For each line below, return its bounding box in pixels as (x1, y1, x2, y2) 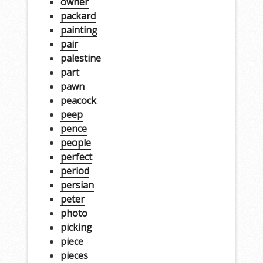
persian (60, 178, 94, 191)
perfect (60, 150, 92, 163)
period (60, 164, 89, 177)
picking (60, 220, 92, 234)
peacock (60, 93, 96, 107)
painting (60, 23, 97, 36)
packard (60, 9, 96, 22)
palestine (60, 51, 101, 65)
